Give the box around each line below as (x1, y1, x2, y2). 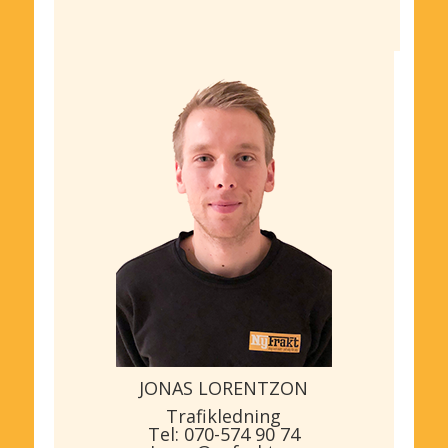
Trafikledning (166, 403, 282, 428)
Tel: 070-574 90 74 (147, 421, 300, 446)
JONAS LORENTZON (139, 375, 309, 400)
